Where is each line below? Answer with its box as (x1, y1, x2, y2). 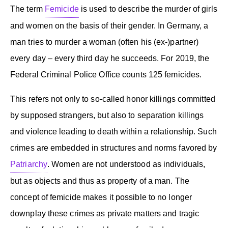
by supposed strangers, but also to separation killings (10, 110, 204, 120)
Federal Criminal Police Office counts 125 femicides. (10, 70, 202, 79)
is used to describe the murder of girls (78, 4, 217, 13)
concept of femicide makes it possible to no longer (10, 192, 192, 202)
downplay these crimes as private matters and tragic (10, 209, 199, 218)
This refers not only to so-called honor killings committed (10, 94, 215, 103)
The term (10, 4, 45, 13)
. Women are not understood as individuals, (47, 159, 206, 168)
